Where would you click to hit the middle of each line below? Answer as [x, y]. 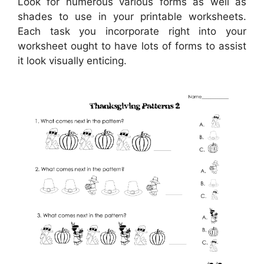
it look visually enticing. [72, 61]
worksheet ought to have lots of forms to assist [132, 46]
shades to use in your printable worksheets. [132, 17]
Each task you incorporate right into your [132, 32]
